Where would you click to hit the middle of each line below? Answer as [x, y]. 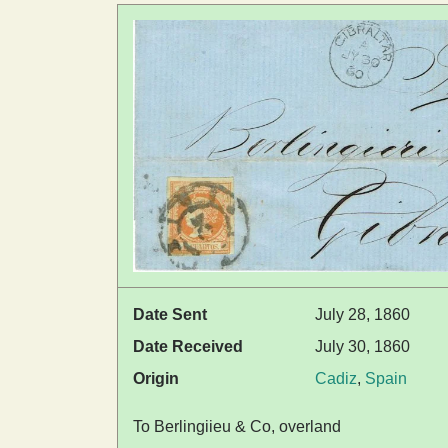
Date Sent [170, 315]
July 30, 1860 [362, 347]
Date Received [188, 347]
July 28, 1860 [362, 315]
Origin [156, 379]
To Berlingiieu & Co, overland [237, 427]
